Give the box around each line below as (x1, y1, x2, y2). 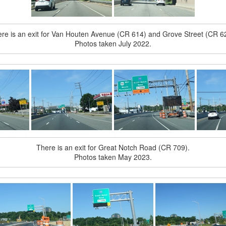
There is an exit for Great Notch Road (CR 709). (36, 142, 190, 152)
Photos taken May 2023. (74, 152, 152, 162)
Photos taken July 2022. (75, 38, 151, 48)
